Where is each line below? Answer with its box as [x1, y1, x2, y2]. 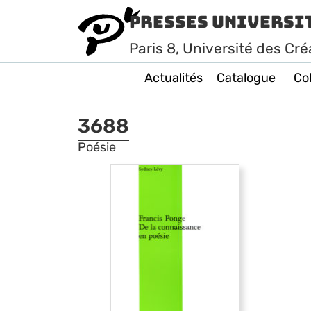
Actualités [144, 70, 203, 85]
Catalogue [217, 70, 276, 85]
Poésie [78, 140, 116, 155]
